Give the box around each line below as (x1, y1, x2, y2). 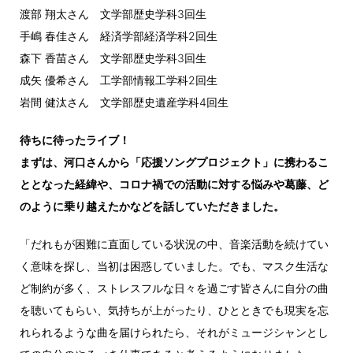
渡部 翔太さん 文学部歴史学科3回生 (20, 6, 217, 20)
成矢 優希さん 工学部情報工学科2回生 (20, 72, 229, 87)
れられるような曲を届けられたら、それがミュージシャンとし (20, 325, 329, 339)
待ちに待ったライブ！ (20, 132, 130, 147)
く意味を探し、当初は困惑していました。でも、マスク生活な (20, 258, 329, 273)
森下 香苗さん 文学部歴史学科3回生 (20, 50, 217, 65)
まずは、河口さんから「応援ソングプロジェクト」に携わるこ (20, 154, 329, 169)
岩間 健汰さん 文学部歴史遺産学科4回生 (20, 95, 240, 109)
